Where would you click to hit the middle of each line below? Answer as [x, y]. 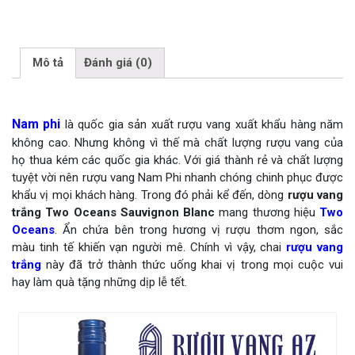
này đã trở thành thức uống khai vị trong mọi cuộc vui [192, 264]
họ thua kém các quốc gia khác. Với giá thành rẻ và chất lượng [177, 160]
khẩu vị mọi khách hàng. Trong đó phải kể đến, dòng [150, 195]
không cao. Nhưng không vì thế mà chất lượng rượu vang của [177, 142]
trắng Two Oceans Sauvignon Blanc [113, 212]
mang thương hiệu [267, 212]
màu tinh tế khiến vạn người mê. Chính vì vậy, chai [149, 247]
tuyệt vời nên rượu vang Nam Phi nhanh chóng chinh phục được [177, 177]
